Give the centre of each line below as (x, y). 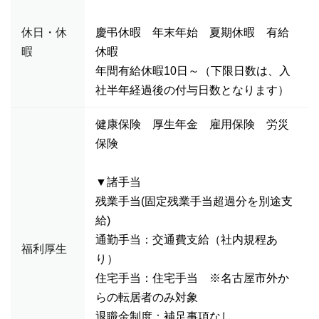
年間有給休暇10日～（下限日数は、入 (193, 71)
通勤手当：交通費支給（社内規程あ (187, 240)
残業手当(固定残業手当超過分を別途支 (194, 201)
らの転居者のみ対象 (147, 297)
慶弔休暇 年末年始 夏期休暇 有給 (192, 32)
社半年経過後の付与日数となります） (192, 90)
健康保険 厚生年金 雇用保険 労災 (192, 124)
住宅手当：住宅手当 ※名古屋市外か (192, 278)
